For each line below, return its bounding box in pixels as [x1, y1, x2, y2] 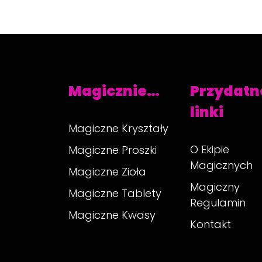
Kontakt [190, 217, 232, 232]
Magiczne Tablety [68, 186, 161, 201]
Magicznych [190, 158, 253, 173]
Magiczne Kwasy [68, 208, 156, 222]
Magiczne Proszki [68, 143, 157, 157]
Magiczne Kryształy [68, 121, 168, 136]
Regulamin [190, 195, 246, 210]
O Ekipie [190, 142, 230, 157]
